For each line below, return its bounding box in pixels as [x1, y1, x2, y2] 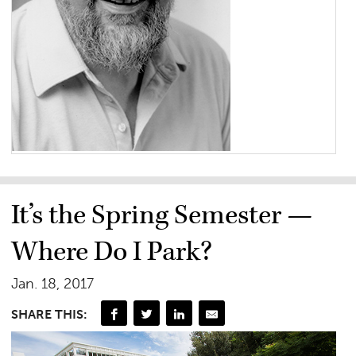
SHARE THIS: [11, 306, 88, 322]
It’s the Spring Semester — [11, 197, 314, 233]
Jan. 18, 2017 [11, 274, 95, 292]
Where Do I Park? [11, 234, 213, 269]
